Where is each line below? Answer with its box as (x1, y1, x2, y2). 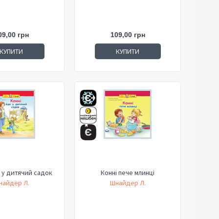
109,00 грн (110, 31, 145, 39)
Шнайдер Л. (109, 178, 146, 187)
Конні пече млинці (101, 168, 154, 177)
